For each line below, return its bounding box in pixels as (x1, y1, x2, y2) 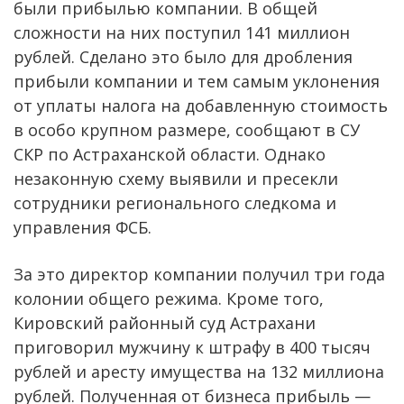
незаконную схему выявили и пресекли (14, 167, 338, 189)
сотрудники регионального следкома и (14, 191, 336, 214)
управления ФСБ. (14, 216, 151, 238)
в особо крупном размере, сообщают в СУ (14, 118, 360, 141)
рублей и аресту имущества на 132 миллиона (14, 360, 384, 382)
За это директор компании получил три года (14, 262, 385, 285)
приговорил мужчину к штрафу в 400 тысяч (14, 335, 371, 358)
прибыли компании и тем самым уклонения (14, 69, 380, 92)
